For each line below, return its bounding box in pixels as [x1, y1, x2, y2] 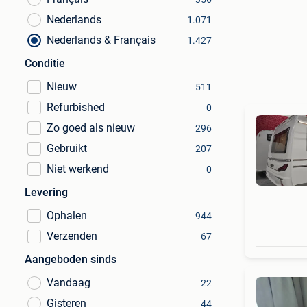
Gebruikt [47, 142, 87, 155]
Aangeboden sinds [25, 253, 116, 266]
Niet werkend [47, 162, 109, 175]
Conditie [25, 57, 65, 70]
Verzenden [47, 230, 97, 243]
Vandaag [47, 276, 90, 289]
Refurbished [47, 101, 105, 114]
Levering [25, 186, 68, 199]
